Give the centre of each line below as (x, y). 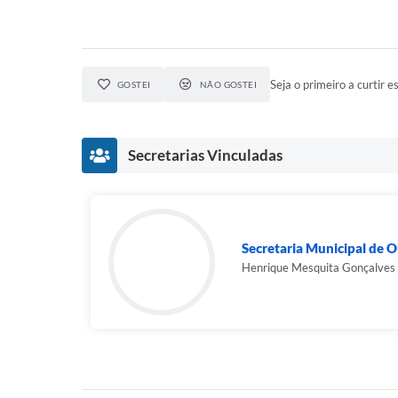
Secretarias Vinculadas (205, 155)
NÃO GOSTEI (228, 84)
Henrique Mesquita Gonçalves (318, 267)
